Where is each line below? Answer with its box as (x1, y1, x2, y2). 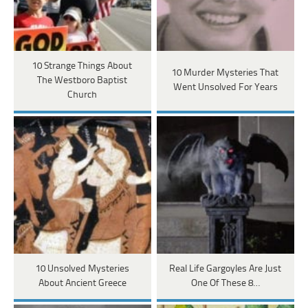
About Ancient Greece (38, 278, 126, 289)
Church (67, 89, 98, 100)
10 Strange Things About (32, 60, 133, 71)
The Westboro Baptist (37, 75, 128, 86)
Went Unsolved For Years (173, 82, 278, 93)
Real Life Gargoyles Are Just (169, 263, 282, 274)
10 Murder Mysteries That (172, 68, 279, 79)
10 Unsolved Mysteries (35, 263, 129, 274)
